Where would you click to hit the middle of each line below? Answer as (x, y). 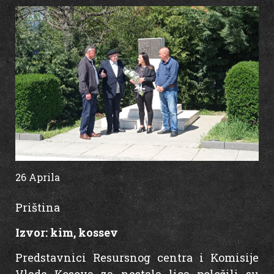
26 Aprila (38, 177)
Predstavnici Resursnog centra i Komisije (137, 258)
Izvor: (33, 232)
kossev (98, 232)
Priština (38, 207)
